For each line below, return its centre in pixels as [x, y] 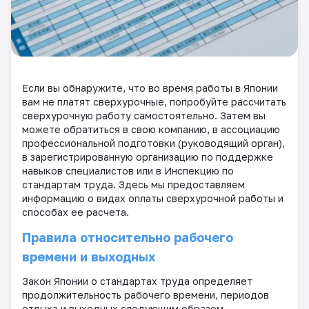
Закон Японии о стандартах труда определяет [137, 281]
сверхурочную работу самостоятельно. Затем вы [144, 115]
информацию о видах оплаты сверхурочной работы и [153, 198]
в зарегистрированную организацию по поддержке [148, 157]
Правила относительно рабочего [128, 237]
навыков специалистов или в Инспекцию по [128, 170]
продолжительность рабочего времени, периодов [146, 295]
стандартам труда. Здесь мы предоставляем [133, 184]
